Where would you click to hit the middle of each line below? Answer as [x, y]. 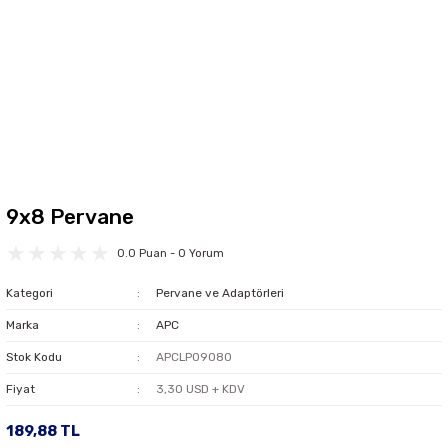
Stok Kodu [34, 357]
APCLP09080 [193, 357]
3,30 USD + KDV [200, 389]
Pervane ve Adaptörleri [219, 293]
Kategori [29, 293]
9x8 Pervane [70, 217]
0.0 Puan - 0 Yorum [170, 254]
